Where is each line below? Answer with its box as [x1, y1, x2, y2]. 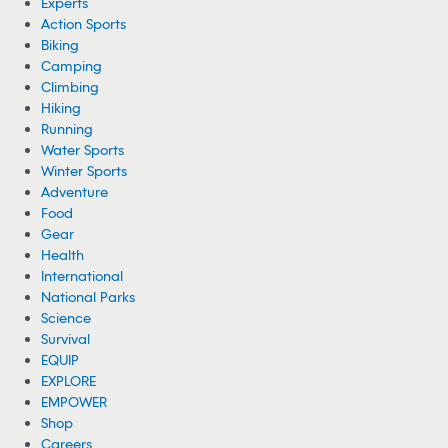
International [41, 267, 124, 284]
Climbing [41, 78, 100, 95]
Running [41, 120, 94, 137]
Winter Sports [41, 162, 128, 179]
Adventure [41, 183, 109, 200]
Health [41, 246, 85, 263]
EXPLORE [41, 372, 97, 389]
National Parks [41, 288, 136, 305]
